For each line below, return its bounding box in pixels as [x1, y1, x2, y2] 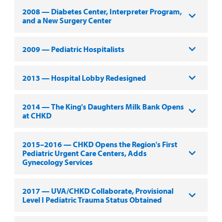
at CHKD [22, 110, 52, 120]
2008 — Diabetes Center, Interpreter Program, [22, 6, 182, 16]
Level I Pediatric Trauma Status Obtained [22, 194, 162, 205]
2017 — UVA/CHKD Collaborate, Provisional [22, 185, 173, 196]
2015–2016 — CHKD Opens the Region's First [22, 139, 177, 149]
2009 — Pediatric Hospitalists [22, 44, 124, 54]
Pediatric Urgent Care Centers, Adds [22, 148, 147, 158]
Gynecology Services [22, 157, 93, 167]
